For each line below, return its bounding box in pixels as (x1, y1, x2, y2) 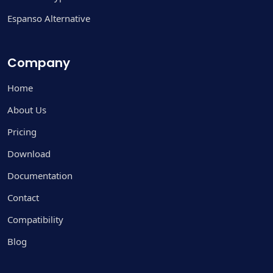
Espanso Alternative (7, 12, 90, 24)
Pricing (7, 125, 37, 138)
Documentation (7, 169, 73, 182)
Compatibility (7, 213, 63, 225)
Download (7, 147, 51, 160)
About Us (7, 103, 46, 116)
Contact (7, 191, 39, 204)
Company (7, 54, 70, 71)
